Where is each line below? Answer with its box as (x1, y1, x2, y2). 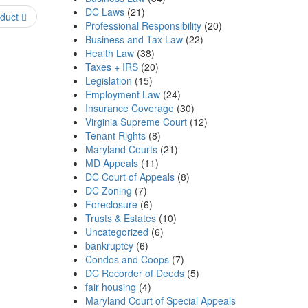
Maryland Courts (85, 142, 157, 156)
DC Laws (85, 4, 124, 19)
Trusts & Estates (85, 210, 156, 225)
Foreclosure (85, 197, 137, 211)
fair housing (85, 279, 136, 294)
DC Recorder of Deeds (85, 265, 184, 280)
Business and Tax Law (85, 32, 183, 46)
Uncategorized (85, 224, 148, 239)
